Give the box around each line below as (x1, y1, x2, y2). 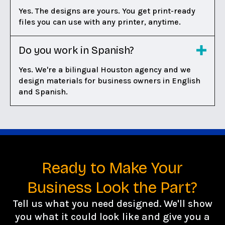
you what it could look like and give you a (15, 210, 210, 222)
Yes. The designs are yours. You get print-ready (19, 6, 195, 16)
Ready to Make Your (42, 158, 183, 177)
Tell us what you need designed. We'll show (13, 197, 212, 209)
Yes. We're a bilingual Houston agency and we (19, 64, 191, 74)
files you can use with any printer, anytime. (19, 17, 181, 27)
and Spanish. (19, 86, 68, 96)
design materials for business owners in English (19, 75, 200, 85)
